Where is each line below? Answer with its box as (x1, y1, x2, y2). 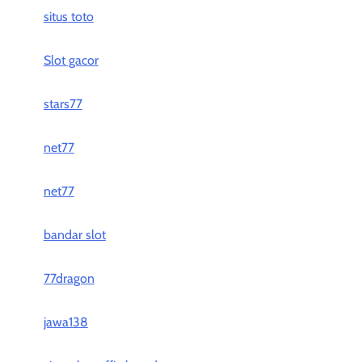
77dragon (43, 271, 95, 286)
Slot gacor (43, 53, 99, 68)
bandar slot (43, 227, 106, 242)
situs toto (43, 9, 94, 24)
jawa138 (43, 314, 88, 330)
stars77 (43, 96, 82, 112)
